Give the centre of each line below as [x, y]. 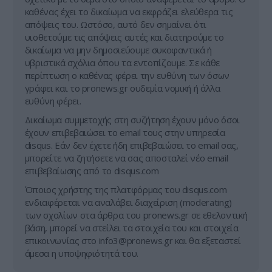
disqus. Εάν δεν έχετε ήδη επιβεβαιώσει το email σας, [131, 145]
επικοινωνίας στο [62, 240]
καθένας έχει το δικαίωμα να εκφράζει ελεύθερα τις [129, 12]
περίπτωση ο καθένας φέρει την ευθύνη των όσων [127, 75]
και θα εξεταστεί [207, 240]
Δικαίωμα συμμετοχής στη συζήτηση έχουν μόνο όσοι [132, 120]
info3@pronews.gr [136, 240]
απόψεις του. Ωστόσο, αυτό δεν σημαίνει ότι [116, 24]
